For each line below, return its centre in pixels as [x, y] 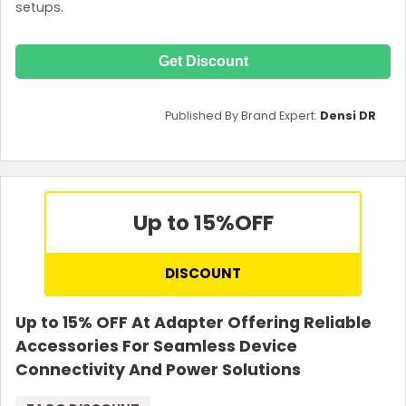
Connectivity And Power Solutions [158, 370]
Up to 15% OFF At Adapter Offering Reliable [193, 323]
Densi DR [348, 116]
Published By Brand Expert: [242, 116]
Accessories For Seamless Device [156, 347]
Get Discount [203, 62]
